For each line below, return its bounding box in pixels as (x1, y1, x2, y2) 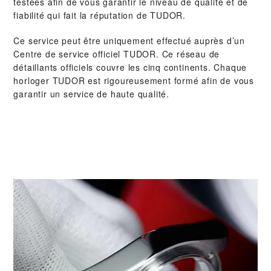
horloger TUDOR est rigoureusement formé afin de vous (13, 74, 255, 87)
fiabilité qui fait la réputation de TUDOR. (13, 9, 186, 22)
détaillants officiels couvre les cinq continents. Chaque (13, 61, 247, 74)
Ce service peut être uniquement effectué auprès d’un (13, 34, 246, 47)
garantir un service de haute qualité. (13, 88, 170, 100)
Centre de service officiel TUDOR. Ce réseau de (13, 48, 220, 60)
